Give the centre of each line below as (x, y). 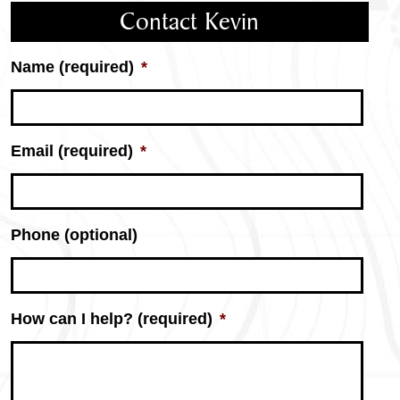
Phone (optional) (74, 235)
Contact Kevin (190, 22)
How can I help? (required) (111, 319)
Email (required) (71, 151)
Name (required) (72, 67)
